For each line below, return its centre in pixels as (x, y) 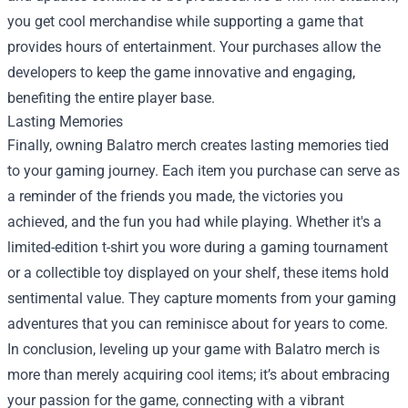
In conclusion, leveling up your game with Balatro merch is (194, 349)
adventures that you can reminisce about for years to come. (198, 323)
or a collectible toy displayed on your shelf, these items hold (198, 272)
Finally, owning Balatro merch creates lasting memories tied (198, 145)
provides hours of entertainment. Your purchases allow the (194, 46)
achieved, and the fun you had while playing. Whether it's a (194, 221)
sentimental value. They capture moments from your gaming (202, 298)
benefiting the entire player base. (111, 97)
